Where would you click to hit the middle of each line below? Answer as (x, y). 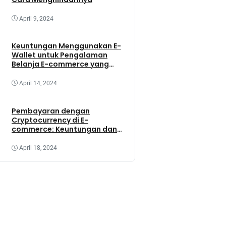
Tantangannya (39, 138)
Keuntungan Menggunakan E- (66, 46)
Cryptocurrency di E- (50, 120)
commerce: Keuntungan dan (64, 129)
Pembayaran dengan (51, 111)
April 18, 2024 (38, 148)
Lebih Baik (30, 73)
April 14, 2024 (38, 83)
